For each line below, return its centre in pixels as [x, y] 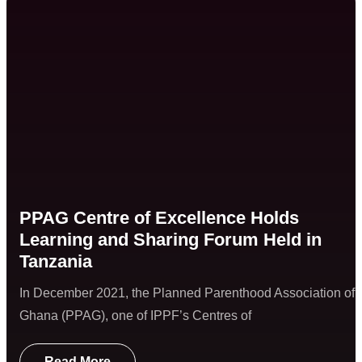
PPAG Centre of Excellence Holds [159, 218]
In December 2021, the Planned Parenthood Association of [187, 293]
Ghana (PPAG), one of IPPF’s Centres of [135, 316]
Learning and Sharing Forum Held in [170, 240]
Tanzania [56, 262]
